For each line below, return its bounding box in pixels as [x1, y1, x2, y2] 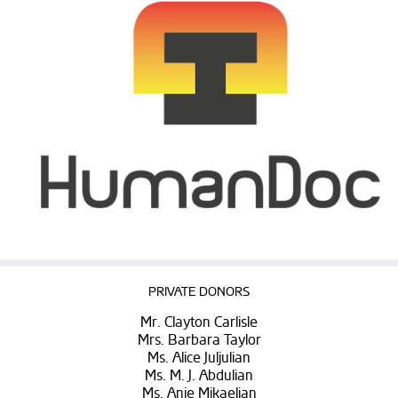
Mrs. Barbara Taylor [137, 331, 261, 350]
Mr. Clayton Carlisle [140, 314, 258, 332]
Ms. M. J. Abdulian [145, 367, 253, 386]
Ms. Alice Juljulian [147, 349, 251, 368]
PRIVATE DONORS [148, 284, 250, 300]
